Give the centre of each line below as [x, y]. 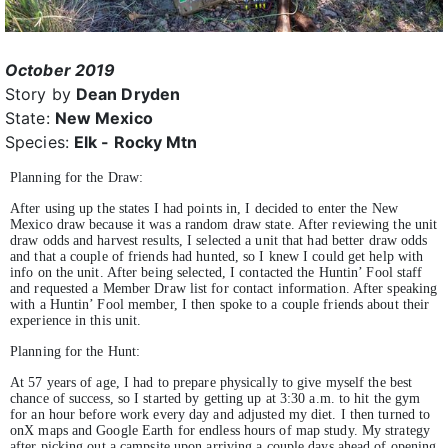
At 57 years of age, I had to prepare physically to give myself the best [211, 382]
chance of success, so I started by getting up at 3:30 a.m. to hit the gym [215, 398]
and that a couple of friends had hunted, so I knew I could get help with [217, 256]
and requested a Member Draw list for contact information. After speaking [224, 288]
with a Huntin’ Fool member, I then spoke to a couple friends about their [220, 304]
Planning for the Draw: [77, 177]
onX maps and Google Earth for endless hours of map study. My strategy [220, 430]
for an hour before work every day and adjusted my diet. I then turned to [220, 414]
